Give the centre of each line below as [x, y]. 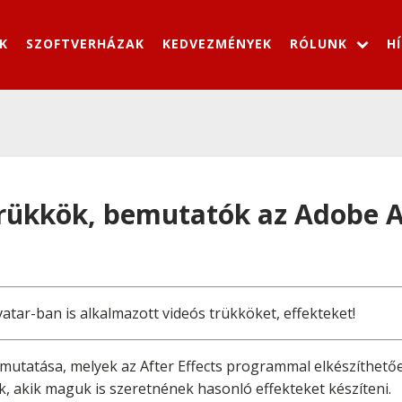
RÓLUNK [319, 43]
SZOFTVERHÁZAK [85, 43]
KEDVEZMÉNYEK [217, 43]
